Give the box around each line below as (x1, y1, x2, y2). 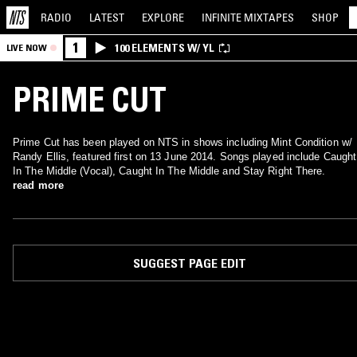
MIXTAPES (244, 10, 294, 25)
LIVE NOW (6, 41, 47, 53)
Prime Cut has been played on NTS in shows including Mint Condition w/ (13, 136, 352, 148)
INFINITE (202, 10, 244, 25)
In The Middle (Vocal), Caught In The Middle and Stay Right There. (13, 165, 326, 177)
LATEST (89, 10, 124, 25)
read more (13, 179, 64, 191)
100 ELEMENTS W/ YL (115, 41, 214, 55)
